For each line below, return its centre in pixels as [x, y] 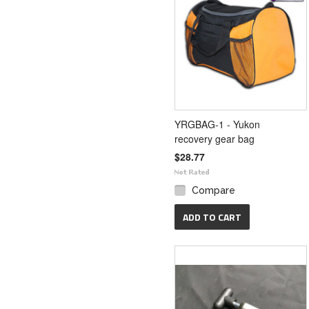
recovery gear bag [215, 139]
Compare [213, 190]
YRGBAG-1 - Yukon [217, 124]
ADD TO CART [212, 217]
